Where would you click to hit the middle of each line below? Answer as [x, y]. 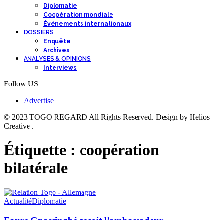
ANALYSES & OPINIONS [57, 59]
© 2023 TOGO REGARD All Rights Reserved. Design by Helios [107, 117]
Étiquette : [42, 150]
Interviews [60, 68]
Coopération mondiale [78, 15]
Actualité [18, 201]
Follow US [21, 84]
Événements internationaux [87, 24]
